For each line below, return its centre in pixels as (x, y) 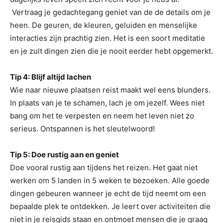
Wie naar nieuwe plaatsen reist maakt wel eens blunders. (110, 90)
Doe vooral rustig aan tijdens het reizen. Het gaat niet (104, 167)
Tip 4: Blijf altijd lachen (51, 77)
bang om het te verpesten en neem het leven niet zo (102, 116)
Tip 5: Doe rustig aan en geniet (64, 155)
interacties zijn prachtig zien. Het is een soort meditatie (108, 38)
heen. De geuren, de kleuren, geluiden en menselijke (104, 25)
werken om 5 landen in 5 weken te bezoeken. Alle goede (110, 180)
